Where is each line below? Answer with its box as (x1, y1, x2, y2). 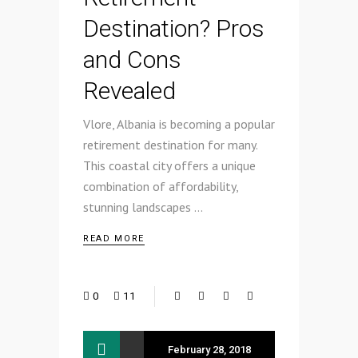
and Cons (83, 46, 181, 74)
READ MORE (83, 233, 145, 245)
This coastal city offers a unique (83, 157, 256, 174)
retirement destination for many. (83, 137, 257, 153)
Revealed (83, 77, 176, 105)
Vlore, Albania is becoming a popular (83, 116, 275, 133)
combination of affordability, (83, 178, 238, 195)
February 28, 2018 (168, 344, 251, 356)
